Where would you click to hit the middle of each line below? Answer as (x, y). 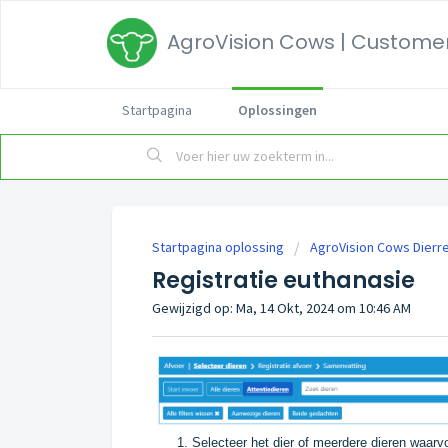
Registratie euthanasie (283, 280)
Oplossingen (277, 110)
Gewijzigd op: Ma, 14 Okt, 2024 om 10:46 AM (281, 308)
